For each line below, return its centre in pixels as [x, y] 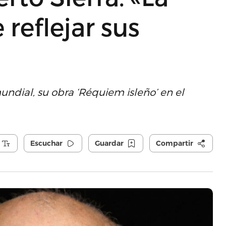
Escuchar [46, 143]
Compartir [174, 143]
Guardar [109, 143]
